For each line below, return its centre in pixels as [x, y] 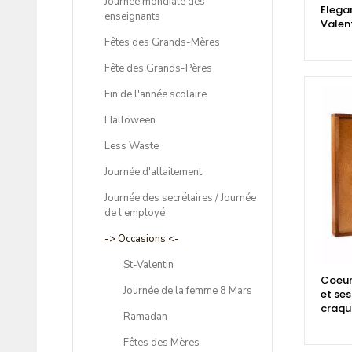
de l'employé [135, 213]
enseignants [132, 17]
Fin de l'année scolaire [156, 95]
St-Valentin [148, 265]
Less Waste [132, 147]
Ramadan [145, 317]
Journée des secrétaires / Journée [180, 198]
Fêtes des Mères [161, 343]
